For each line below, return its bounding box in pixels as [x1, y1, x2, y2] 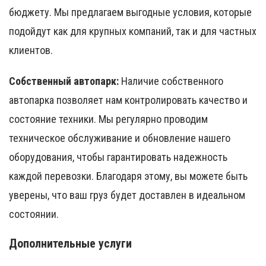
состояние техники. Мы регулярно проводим [9, 113, 208, 126]
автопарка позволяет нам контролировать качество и [9, 94, 248, 107]
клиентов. [9, 44, 53, 57]
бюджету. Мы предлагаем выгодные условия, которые [9, 6, 252, 19]
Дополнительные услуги [9, 236, 132, 251]
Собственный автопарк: [9, 75, 119, 88]
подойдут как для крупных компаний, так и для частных [9, 25, 256, 38]
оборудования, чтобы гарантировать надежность [9, 151, 227, 164]
